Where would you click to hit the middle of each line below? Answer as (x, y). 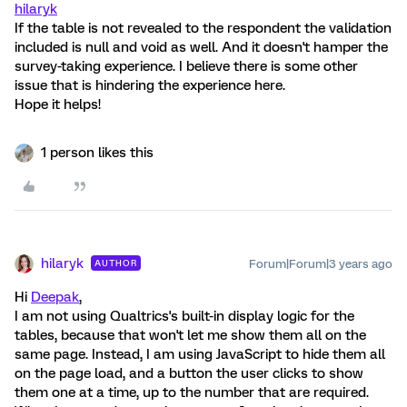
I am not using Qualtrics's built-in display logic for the (184, 316)
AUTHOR (116, 263)
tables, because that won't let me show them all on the (190, 335)
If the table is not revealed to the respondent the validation (203, 28)
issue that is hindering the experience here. (150, 85)
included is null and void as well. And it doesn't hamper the (201, 47)
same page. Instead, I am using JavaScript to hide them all (200, 354)
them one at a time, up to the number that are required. (192, 392)
